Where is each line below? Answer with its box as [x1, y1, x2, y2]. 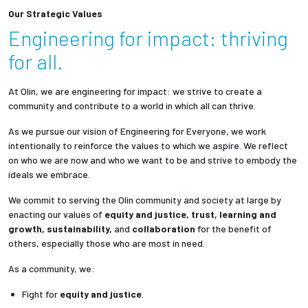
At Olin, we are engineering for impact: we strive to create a [8, 85, 262, 98]
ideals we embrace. [8, 168, 90, 181]
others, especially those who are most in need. [8, 237, 205, 250]
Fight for [22, 288, 60, 300]
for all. [8, 49, 63, 74]
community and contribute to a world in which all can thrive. [8, 100, 256, 112]
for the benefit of [197, 223, 272, 235]
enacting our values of [8, 208, 104, 221]
